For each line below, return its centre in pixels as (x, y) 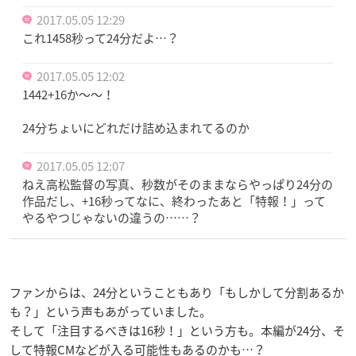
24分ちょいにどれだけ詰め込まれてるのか (136, 128)
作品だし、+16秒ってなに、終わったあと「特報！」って (174, 201)
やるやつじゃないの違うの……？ (112, 218)
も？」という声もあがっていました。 (110, 312)
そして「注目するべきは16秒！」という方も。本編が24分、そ (177, 331)
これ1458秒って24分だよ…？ (101, 39)
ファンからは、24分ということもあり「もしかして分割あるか (177, 293)
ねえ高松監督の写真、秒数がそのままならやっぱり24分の (178, 185)
